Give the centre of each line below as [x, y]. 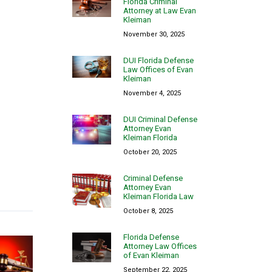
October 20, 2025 [150, 152]
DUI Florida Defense [159, 60]
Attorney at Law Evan [160, 10]
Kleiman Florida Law [159, 196]
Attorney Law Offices [160, 246]
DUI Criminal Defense [161, 119]
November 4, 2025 [152, 93]
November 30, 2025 [154, 34]
